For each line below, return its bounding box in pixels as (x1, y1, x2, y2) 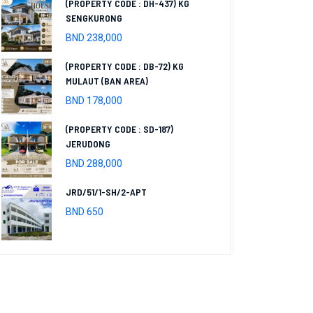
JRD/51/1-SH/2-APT (65, 186, 147, 198)
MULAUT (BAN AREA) (65, 75, 148, 87)
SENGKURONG (65, 12, 122, 24)
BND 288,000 (65, 158, 122, 169)
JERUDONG (65, 138, 110, 150)
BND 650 (65, 206, 103, 217)
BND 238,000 (65, 32, 122, 43)
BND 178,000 (65, 95, 122, 106)
